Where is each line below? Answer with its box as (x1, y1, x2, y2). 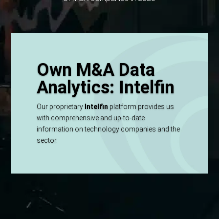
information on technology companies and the (37, 125, 180, 133)
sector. (37, 136, 58, 144)
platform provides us (108, 102, 175, 110)
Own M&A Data (37, 59, 155, 80)
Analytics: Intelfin (37, 77, 175, 98)
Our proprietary (37, 102, 85, 110)
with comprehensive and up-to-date (37, 113, 145, 122)
